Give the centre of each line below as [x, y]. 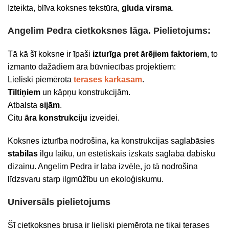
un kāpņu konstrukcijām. [86, 92]
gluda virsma [146, 8]
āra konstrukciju [55, 118]
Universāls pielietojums [59, 202]
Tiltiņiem [25, 92]
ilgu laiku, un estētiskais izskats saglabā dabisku [127, 154]
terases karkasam [108, 79]
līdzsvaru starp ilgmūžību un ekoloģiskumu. [86, 179]
